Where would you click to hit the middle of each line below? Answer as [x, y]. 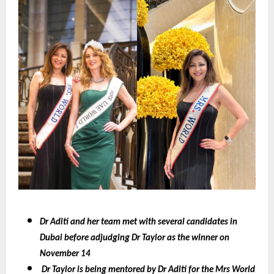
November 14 [65, 254]
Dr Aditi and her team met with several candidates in [139, 222]
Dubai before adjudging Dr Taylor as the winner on [135, 238]
